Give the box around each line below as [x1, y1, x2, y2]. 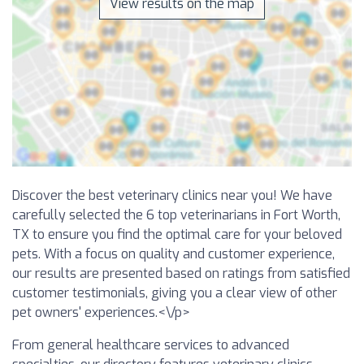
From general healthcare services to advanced [12, 336, 289, 353]
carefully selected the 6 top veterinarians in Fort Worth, [12, 206, 340, 223]
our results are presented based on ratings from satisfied [12, 264, 350, 282]
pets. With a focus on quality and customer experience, [12, 245, 335, 262]
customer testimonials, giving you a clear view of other [12, 284, 337, 301]
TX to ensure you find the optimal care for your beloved [12, 225, 342, 243]
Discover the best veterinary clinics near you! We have [12, 186, 332, 204]
